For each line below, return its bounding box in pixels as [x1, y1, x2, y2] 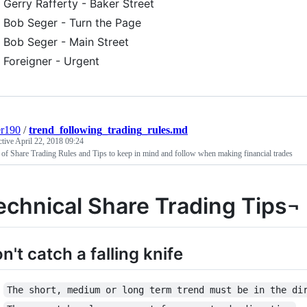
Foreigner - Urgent [3, 54, 99, 69]
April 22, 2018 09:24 [15, 136, 84, 147]
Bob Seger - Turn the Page [3, 16, 141, 30]
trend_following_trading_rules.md [29, 124, 188, 136]
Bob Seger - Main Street [3, 35, 129, 49]
